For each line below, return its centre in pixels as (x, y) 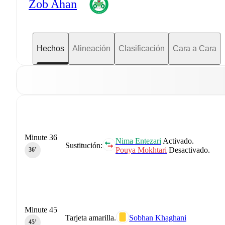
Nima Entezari (138, 141)
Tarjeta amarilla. (91, 217)
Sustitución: (84, 145)
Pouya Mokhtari (141, 150)
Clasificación (142, 48)
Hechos (50, 48)
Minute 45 (41, 209)
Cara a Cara (195, 48)
